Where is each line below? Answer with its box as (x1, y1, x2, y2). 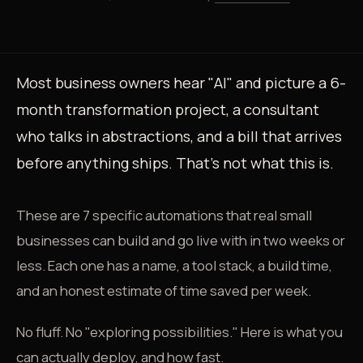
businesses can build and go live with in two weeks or (16, 231, 345, 250)
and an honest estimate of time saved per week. (16, 281, 311, 300)
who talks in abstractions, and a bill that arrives (16, 126, 342, 147)
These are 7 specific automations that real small (16, 206, 312, 224)
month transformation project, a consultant (16, 99, 319, 120)
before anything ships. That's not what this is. (16, 152, 334, 173)
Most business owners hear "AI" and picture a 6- (16, 72, 346, 93)
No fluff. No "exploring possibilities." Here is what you (16, 322, 343, 341)
